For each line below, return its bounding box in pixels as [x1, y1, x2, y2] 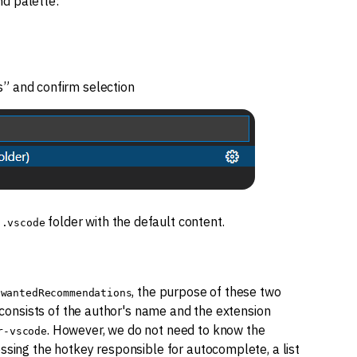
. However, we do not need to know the [47, 322, 265, 338]
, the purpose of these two [131, 284, 281, 300]
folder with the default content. [45, 214, 225, 229]
